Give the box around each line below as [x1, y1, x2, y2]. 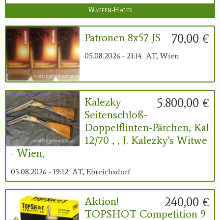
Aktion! [84, 194, 119, 208]
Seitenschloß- [84, 108, 147, 122]
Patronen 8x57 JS [84, 30, 161, 44]
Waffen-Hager [88, 5, 132, 14]
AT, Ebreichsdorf [72, 166, 130, 176]
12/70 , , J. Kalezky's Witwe [84, 134, 207, 147]
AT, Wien [146, 51, 179, 61]
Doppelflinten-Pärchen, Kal [84, 121, 209, 135]
